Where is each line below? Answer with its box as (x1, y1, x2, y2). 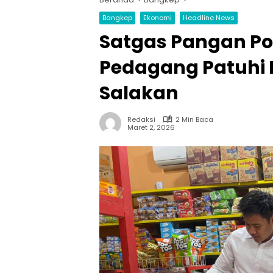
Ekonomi (143, 12, 172, 23)
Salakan (99, 80, 179, 106)
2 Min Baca (175, 114, 213, 124)
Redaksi (127, 114, 155, 124)
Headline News (183, 12, 235, 23)
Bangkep (102, 12, 132, 23)
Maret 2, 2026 (127, 122, 175, 133)
